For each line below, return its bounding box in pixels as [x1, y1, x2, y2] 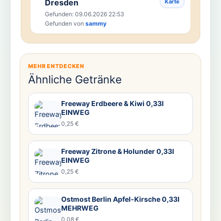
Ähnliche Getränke [28, 73, 122, 86]
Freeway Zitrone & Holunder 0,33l [61, 147, 174, 156]
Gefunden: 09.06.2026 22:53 [44, 10, 124, 18]
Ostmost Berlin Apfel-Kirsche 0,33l [61, 195, 180, 204]
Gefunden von [44, 20, 85, 28]
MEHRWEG [61, 204, 99, 213]
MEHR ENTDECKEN [28, 63, 85, 70]
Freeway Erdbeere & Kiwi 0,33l [61, 99, 164, 108]
